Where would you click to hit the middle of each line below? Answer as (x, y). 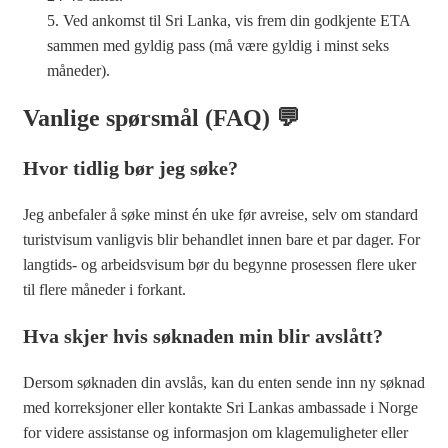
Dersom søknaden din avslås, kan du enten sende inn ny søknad (224, 382)
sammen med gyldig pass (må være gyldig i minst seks (218, 45)
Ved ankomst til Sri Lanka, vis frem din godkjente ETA (236, 20)
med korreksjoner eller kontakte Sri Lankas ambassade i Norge (220, 407)
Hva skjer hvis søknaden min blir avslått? (203, 335)
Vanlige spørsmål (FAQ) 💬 (161, 117)
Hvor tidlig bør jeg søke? (130, 167)
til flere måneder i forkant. (104, 289)
